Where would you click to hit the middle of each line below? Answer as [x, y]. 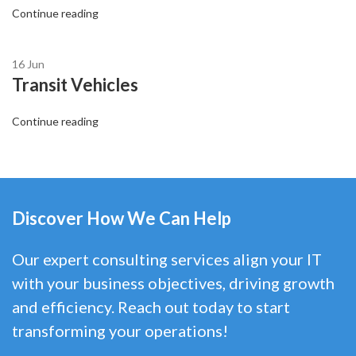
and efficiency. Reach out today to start [151, 307]
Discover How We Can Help [122, 219]
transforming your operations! [120, 331]
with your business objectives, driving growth [173, 283]
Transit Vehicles [75, 85]
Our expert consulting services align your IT [167, 259]
